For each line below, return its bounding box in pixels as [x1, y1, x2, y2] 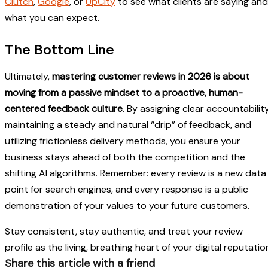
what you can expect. [5, 11, 99, 25]
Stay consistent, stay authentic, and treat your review [5, 225, 243, 238]
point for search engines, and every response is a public [5, 183, 248, 196]
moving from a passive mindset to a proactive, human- [5, 86, 243, 99]
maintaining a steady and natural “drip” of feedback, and [5, 118, 251, 132]
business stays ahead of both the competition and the [5, 151, 245, 164]
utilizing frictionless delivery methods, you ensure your [5, 135, 240, 148]
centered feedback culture [5, 102, 123, 115]
